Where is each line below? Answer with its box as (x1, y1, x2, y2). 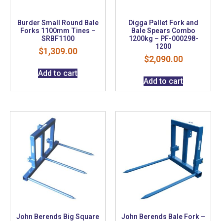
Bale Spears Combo (131, 27, 195, 35)
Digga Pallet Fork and (128, 19, 198, 27)
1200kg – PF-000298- (128, 35, 198, 43)
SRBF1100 (41, 35, 74, 43)
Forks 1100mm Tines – (20, 27, 96, 35)
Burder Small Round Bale (17, 19, 99, 27)
